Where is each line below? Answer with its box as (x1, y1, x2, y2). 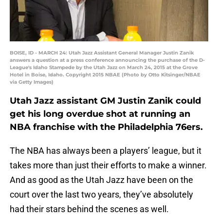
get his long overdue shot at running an (10, 109, 190, 120)
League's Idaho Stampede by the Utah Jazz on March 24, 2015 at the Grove (10, 64, 198, 71)
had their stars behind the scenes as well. (10, 204, 169, 215)
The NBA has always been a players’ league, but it (10, 145, 201, 156)
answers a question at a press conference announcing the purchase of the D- (10, 57, 205, 64)
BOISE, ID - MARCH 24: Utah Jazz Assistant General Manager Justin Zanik (10, 50, 194, 56)
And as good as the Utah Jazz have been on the (10, 175, 193, 185)
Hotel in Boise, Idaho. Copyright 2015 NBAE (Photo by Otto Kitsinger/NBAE (10, 72, 200, 78)
